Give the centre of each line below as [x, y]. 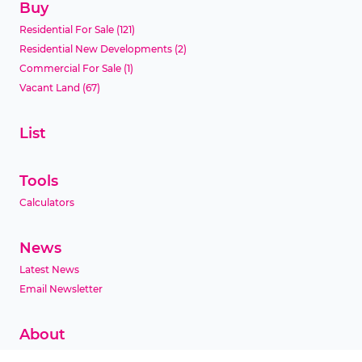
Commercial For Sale [70, 68]
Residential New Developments [96, 48]
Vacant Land [50, 87]
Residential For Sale [67, 29]
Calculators [47, 202]
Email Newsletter [61, 288]
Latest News [49, 269]
